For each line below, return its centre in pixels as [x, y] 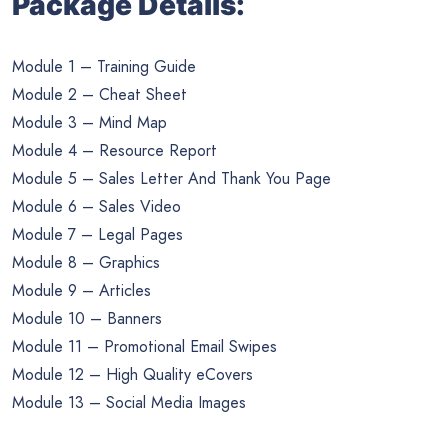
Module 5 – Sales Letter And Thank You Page [171, 178]
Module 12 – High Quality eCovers [132, 374]
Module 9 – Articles [81, 290]
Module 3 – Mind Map [89, 122]
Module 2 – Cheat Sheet [99, 94]
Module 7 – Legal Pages [97, 234]
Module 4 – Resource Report [114, 150]
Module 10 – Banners [87, 318]
